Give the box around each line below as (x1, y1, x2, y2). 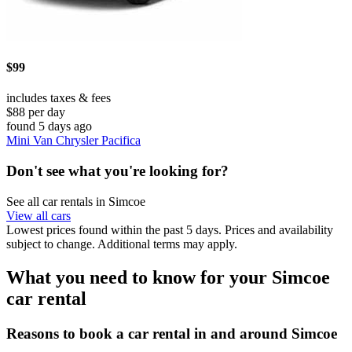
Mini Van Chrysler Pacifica (6, 134, 141, 148)
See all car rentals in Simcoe (6, 194, 145, 208)
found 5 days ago (6, 119, 92, 134)
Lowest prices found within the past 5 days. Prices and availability (6, 222, 333, 236)
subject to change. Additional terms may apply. (6, 236, 237, 251)
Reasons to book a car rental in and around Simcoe (6, 324, 337, 342)
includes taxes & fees (6, 91, 111, 105)
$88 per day (6, 105, 65, 119)
